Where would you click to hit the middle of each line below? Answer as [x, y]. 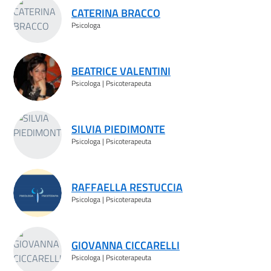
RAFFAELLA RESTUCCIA [127, 187]
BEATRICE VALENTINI [121, 71]
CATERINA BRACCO [116, 13]
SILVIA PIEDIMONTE [118, 129]
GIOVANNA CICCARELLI [126, 245]
